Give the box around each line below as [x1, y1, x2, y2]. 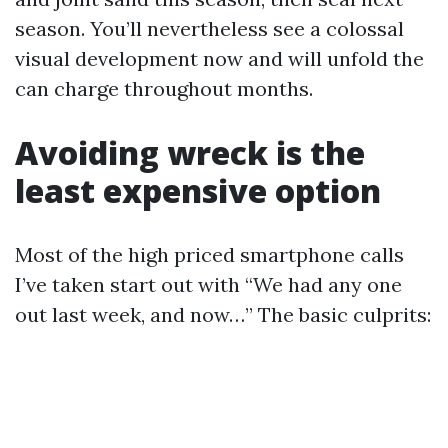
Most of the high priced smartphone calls [15, 242, 404, 267]
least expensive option [15, 169, 381, 212]
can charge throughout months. [15, 76, 313, 101]
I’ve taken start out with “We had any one [15, 272, 402, 297]
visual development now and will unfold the [15, 46, 424, 71]
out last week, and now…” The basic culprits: [15, 302, 431, 327]
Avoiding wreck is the [15, 131, 365, 174]
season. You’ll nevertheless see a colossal [15, 16, 404, 41]
